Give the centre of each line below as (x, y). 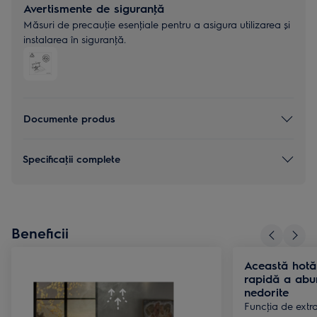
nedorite (266, 292)
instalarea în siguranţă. (75, 39)
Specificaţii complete (71, 159)
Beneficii (40, 232)
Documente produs (69, 119)
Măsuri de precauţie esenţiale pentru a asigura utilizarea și (157, 24)
